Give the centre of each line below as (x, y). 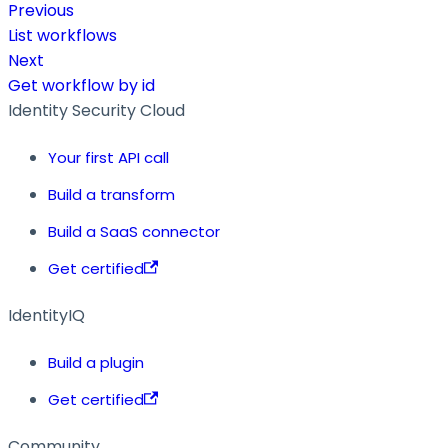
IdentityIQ (46, 315)
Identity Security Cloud (96, 110)
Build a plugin (96, 362)
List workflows (62, 35)
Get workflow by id (81, 85)
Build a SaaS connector (134, 231)
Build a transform (111, 194)
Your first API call (108, 157)
